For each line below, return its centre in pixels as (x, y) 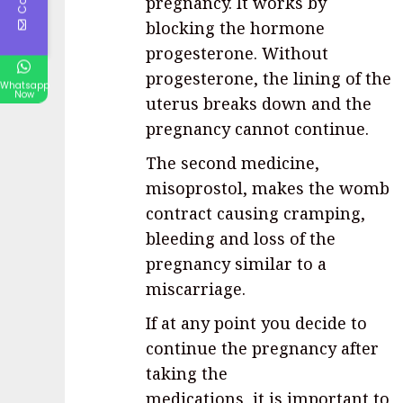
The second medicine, (233, 162)
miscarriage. (196, 288)
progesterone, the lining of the (269, 78)
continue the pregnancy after (262, 348)
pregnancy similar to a (236, 263)
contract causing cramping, (255, 213)
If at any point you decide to (256, 322)
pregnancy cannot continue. (257, 128)
